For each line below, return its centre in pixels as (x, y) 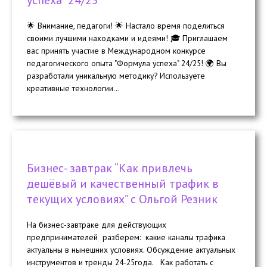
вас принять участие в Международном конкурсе (116, 50)
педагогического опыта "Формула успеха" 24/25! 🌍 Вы (127, 63)
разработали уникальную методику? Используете (116, 75)
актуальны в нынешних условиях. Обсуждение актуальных (131, 250)
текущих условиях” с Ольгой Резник (122, 199)
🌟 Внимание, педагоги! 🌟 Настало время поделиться (126, 25)
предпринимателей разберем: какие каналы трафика (126, 237)
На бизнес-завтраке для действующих (97, 225)
